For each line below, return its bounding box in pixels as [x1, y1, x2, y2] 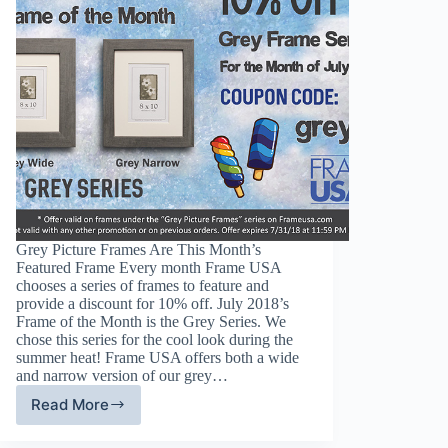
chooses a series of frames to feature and [16, 276, 269, 294]
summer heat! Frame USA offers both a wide [16, 348, 299, 366]
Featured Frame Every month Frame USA [16, 258, 281, 276]
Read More [31, 395, 109, 415]
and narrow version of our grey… [16, 366, 228, 384]
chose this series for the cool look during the [16, 330, 293, 348]
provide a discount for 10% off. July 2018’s [16, 294, 289, 312]
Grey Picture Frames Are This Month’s [16, 240, 261, 258]
